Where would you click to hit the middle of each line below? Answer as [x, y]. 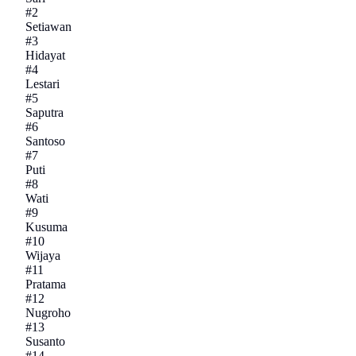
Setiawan [48, 27]
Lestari [43, 84]
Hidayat [45, 56]
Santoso [45, 141]
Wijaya [43, 256]
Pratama [46, 284]
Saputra [44, 113]
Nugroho [48, 313]
